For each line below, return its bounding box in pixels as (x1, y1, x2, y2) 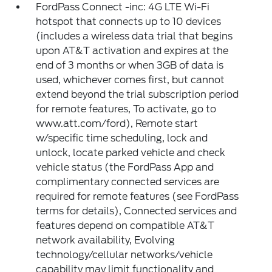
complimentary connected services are (36, 176, 220, 188)
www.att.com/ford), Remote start (36, 118, 199, 130)
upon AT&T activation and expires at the (36, 45, 229, 57)
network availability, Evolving (36, 234, 175, 246)
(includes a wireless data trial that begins (36, 30, 233, 42)
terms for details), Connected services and (36, 205, 237, 217)
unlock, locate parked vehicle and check (36, 147, 226, 159)
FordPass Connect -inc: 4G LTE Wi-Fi (36, 1, 210, 13)
